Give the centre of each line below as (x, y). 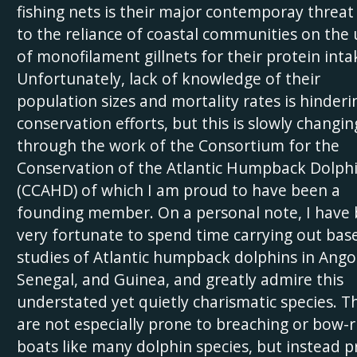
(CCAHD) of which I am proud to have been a (178, 190)
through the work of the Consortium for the (178, 145)
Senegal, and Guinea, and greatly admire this (180, 279)
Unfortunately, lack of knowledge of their (168, 78)
